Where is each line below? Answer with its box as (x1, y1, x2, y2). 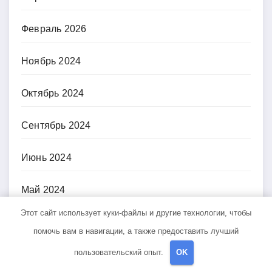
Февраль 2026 (21, 24, 87, 35)
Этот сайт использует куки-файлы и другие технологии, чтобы (21, 208, 251, 217)
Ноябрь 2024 (21, 56, 81, 67)
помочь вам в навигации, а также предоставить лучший (33, 226, 239, 236)
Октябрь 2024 (21, 88, 84, 99)
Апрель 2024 (21, 217, 80, 228)
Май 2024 (21, 185, 66, 195)
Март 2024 (21, 249, 70, 260)
